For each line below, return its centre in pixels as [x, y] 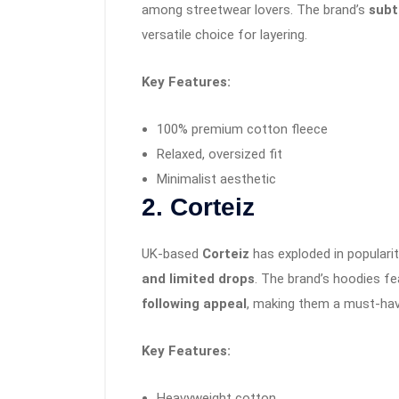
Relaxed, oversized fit [220, 155]
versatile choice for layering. [224, 35]
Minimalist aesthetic [216, 179]
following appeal [194, 304]
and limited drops [198, 279]
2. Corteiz [198, 208]
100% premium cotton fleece [242, 130]
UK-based [172, 254]
